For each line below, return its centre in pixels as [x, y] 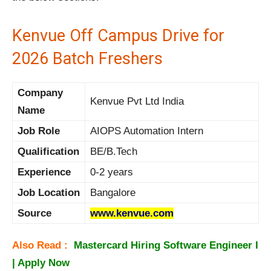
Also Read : [43, 246]
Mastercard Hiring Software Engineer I [166, 246]
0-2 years [112, 172]
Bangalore [113, 193]
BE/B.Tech [114, 152]
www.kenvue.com [132, 214]
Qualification [48, 152]
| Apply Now [41, 263]
